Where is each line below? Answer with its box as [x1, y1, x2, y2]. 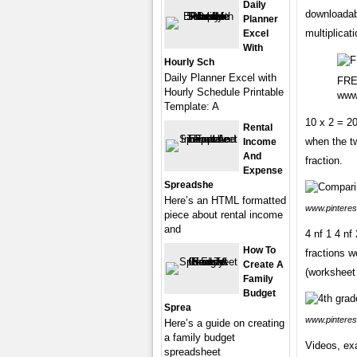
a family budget [164, 331, 235, 343]
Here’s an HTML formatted [164, 194, 286, 206]
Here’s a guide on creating [164, 317, 284, 329]
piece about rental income [164, 209, 283, 221]
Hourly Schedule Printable [164, 86, 284, 98]
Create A [243, 259, 284, 270]
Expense [243, 165, 283, 176]
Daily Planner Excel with [164, 72, 277, 84]
